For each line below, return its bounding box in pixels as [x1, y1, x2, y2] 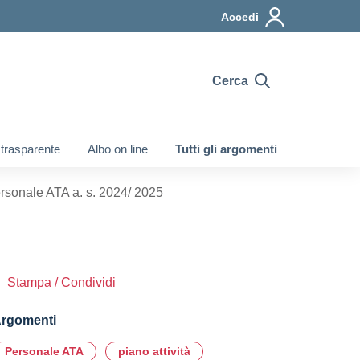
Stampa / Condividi [7, 276, 116, 289]
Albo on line [88, 142, 148, 156]
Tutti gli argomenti [175, 142, 277, 156]
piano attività [118, 345, 190, 358]
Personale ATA [5, 345, 84, 358]
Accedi [221, 10, 259, 23]
